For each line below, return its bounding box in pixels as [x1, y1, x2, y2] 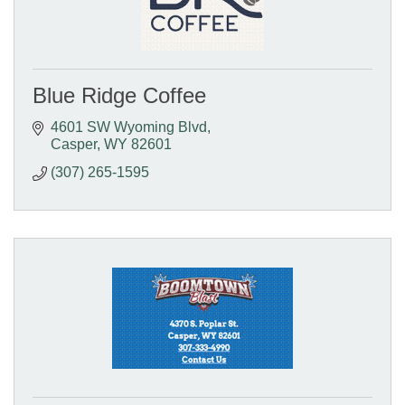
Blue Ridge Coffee [33, 83, 206, 108]
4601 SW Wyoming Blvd [51, 119, 207, 136]
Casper [51, 137, 97, 153]
